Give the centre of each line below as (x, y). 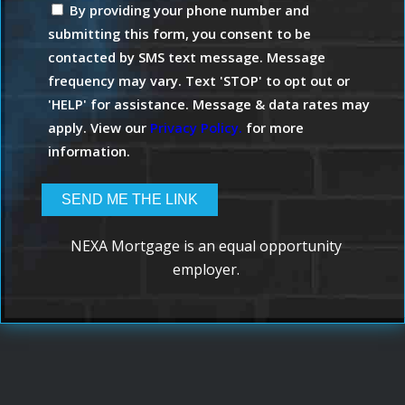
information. (89, 151)
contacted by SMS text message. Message (187, 57)
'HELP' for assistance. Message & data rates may (209, 104)
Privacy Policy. (197, 128)
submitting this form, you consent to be (180, 34)
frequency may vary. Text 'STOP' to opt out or (199, 81)
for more (273, 128)
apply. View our (99, 128)
